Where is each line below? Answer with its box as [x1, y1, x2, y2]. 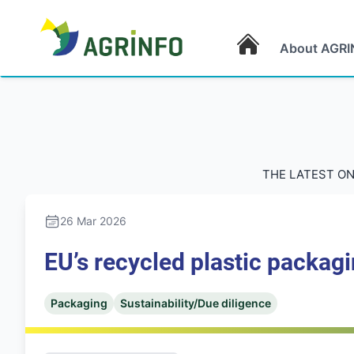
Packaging [51, 296, 107, 310]
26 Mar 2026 [60, 213, 126, 228]
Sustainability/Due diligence [120, 296, 271, 310]
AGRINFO [37, 58, 86, 73]
